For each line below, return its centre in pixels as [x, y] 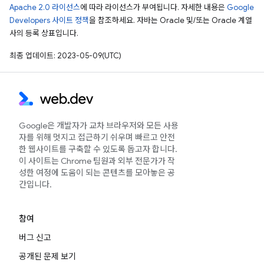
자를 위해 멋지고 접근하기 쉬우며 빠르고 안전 [97, 138]
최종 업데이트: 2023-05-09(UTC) [65, 56]
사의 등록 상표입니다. [44, 34]
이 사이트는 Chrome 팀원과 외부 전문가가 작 [97, 161]
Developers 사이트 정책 [49, 21]
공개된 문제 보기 [47, 257]
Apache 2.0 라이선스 [45, 8]
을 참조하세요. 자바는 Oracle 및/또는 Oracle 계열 [171, 21]
